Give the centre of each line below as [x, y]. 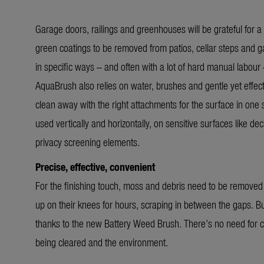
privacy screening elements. [88, 142]
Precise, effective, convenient [95, 167]
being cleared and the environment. [102, 242]
